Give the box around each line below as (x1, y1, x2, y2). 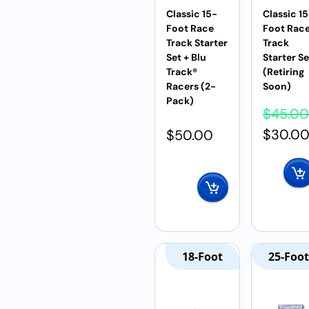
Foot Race (166, 22, 214, 34)
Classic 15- (166, 8, 217, 20)
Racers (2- (166, 80, 216, 92)
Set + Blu (166, 51, 206, 63)
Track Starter (166, 37, 228, 49)
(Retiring (263, 66, 304, 78)
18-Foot (182, 249, 223, 264)
